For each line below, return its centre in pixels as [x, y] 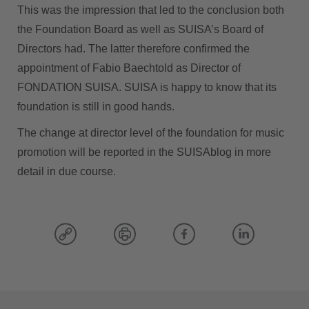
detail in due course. [67, 172]
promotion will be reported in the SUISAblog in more [144, 152]
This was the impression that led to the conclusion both [151, 10]
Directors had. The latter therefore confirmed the [133, 49]
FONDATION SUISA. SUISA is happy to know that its [147, 88]
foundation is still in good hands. [96, 107]
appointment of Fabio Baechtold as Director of [129, 68]
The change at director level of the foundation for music [151, 133]
